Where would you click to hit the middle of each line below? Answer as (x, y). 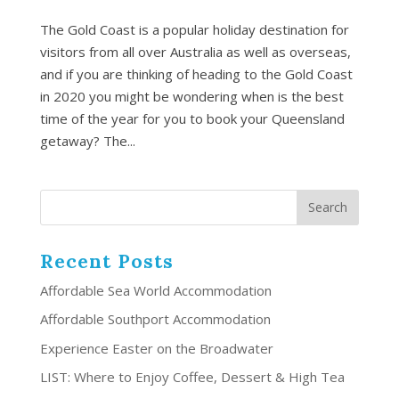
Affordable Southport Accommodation (155, 319)
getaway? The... (87, 140)
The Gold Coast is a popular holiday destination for (194, 29)
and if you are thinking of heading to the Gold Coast (196, 73)
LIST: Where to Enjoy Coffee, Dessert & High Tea (192, 377)
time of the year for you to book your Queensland (192, 118)
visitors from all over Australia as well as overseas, (195, 51)
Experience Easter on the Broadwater (156, 348)
